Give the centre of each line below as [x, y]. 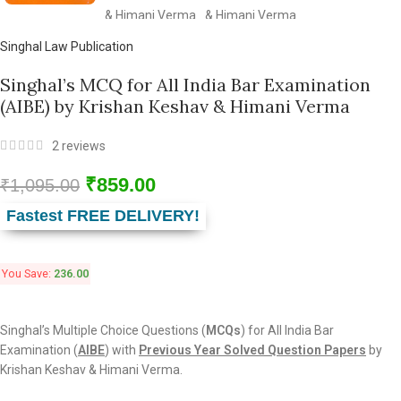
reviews [82, 146]
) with [122, 350]
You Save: [28, 273]
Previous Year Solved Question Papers [252, 350]
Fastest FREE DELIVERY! [103, 216]
